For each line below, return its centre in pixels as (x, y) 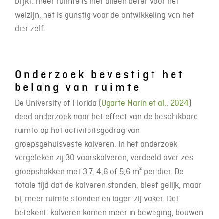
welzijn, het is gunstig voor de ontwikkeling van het (104, 15)
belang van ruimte (78, 87)
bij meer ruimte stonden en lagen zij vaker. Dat (97, 198)
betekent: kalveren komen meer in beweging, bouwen (109, 212)
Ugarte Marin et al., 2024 (145, 103)
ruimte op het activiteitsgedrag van (77, 130)
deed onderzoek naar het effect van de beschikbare (106, 116)
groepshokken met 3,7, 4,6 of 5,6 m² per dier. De (99, 171)
